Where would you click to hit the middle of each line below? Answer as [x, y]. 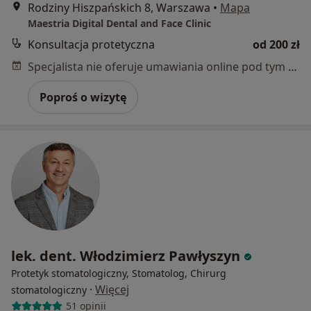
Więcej [112, 289]
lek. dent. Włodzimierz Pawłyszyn [126, 255]
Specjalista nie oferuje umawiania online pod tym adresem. [293, 66]
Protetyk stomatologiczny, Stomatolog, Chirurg [119, 273]
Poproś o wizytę [83, 97]
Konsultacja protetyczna [91, 44]
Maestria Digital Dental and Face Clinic [119, 23]
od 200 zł [276, 44]
